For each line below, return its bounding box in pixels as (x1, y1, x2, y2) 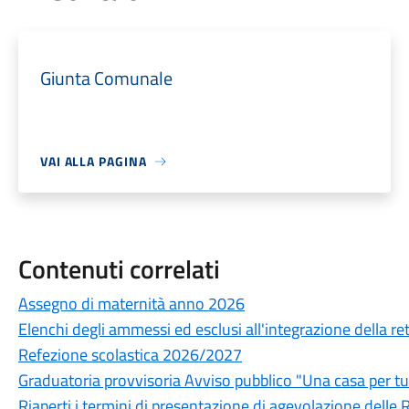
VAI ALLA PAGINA (39, 152, 147, 171)
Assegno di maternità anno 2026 (17, 291, 245, 316)
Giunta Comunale (39, 64, 173, 92)
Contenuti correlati (17, 249, 220, 288)
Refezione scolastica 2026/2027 (17, 342, 242, 367)
